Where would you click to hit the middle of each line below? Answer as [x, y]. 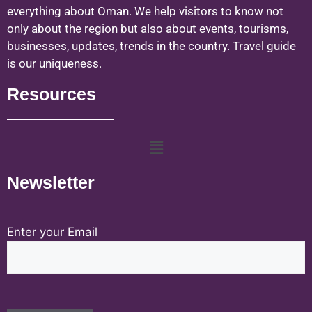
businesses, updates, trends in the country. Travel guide [151, 46]
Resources [52, 94]
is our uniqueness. [54, 63]
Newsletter [51, 184]
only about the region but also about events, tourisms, [148, 28]
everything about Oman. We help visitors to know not [145, 11]
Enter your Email [52, 232]
